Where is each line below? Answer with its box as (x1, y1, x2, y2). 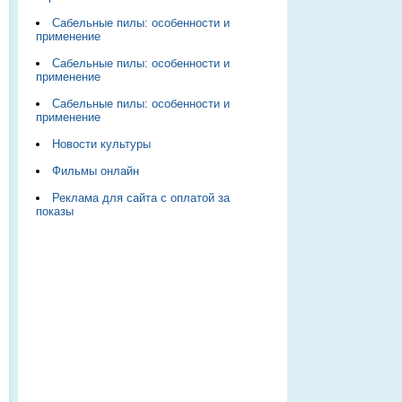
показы (36, 205, 74, 219)
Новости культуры (52, 137, 152, 152)
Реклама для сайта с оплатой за (52, 191, 231, 205)
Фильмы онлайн (52, 164, 140, 179)
